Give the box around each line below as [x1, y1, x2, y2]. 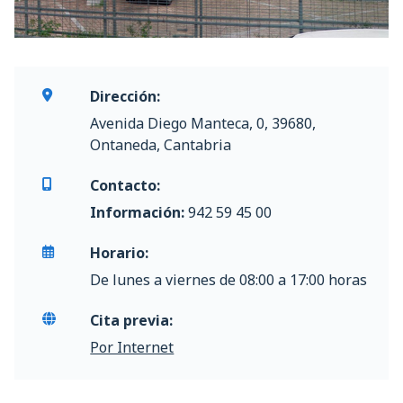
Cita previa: [90, 309, 174, 330]
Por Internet [90, 336, 175, 357]
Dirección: [90, 85, 161, 106]
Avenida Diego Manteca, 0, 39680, [90, 112, 317, 133]
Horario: [90, 242, 149, 263]
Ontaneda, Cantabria [90, 134, 232, 155]
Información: [90, 201, 185, 222]
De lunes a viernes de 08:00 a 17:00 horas [90, 269, 368, 290]
